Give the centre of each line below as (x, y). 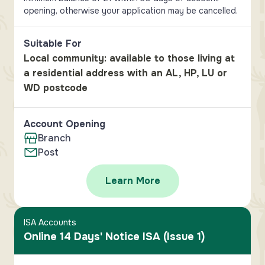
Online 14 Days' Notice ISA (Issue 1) (114, 237)
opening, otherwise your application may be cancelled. (131, 11)
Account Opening (64, 124)
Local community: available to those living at (129, 58)
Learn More (132, 181)
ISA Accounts (50, 222)
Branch (54, 138)
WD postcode (56, 88)
